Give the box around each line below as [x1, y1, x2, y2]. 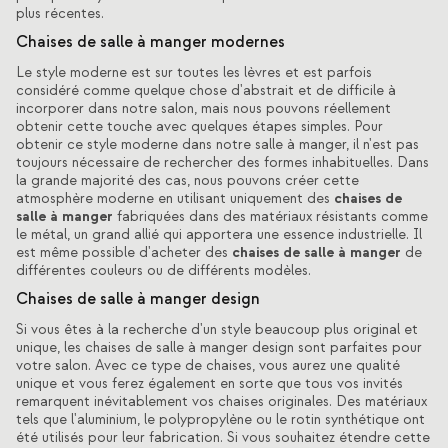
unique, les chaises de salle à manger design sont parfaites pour [16, 338, 422, 357]
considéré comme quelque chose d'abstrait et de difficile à [16, 81, 396, 100]
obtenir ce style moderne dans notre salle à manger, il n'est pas [16, 135, 419, 154]
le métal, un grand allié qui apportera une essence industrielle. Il [16, 225, 422, 244]
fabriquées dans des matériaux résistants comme [113, 207, 428, 226]
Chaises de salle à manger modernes [16, 31, 285, 52]
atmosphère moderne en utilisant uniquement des [16, 189, 334, 208]
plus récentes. [16, 4, 104, 23]
